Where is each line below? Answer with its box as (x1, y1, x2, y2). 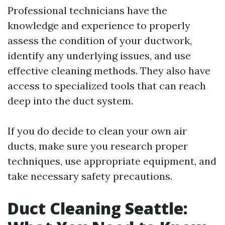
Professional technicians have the (8, 4, 167, 17)
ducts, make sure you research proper (8, 140, 188, 152)
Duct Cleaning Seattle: (8, 197, 188, 219)
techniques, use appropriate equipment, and (8, 155, 216, 167)
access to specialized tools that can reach (8, 79, 206, 92)
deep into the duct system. (8, 94, 133, 107)
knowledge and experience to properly (8, 19, 190, 32)
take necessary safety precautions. (8, 170, 172, 182)
